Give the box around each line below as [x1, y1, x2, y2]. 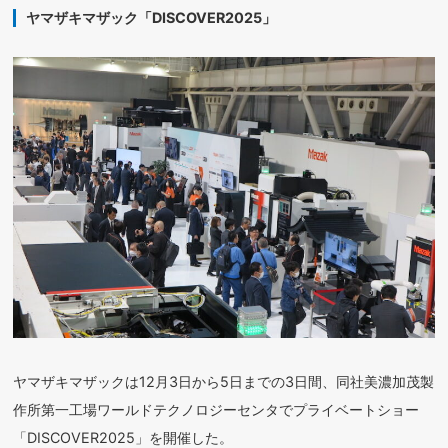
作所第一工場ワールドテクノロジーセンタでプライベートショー [13, 401, 420, 418]
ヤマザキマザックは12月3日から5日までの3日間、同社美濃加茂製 [13, 373, 435, 390]
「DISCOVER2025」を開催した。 [13, 429, 234, 446]
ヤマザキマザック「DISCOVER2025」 [26, 9, 277, 27]
